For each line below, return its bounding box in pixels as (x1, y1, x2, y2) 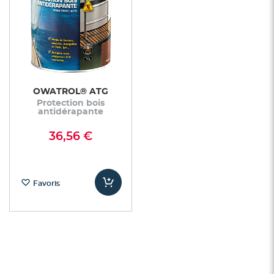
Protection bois (37, 98, 105, 108)
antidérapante (38, 107, 103, 116)
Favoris (32, 179, 60, 187)
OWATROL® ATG (33, 87, 108, 96)
